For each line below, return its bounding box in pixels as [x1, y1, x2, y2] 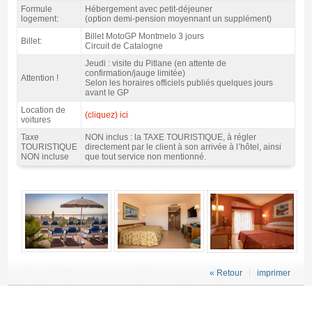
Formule [21, 4, 52, 15]
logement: [21, 14, 58, 24]
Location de [21, 105, 65, 116]
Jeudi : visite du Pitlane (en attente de [85, 58, 226, 69]
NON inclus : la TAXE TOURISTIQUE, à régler [85, 132, 256, 143]
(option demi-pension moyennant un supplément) [85, 14, 272, 24]
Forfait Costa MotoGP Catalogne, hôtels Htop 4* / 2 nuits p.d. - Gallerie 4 [19, 181, 291, 192]
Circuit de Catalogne [85, 41, 163, 52]
